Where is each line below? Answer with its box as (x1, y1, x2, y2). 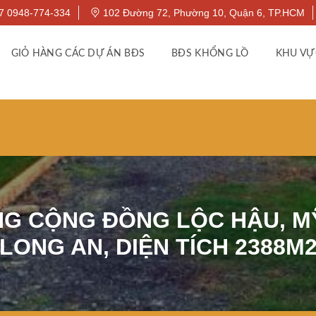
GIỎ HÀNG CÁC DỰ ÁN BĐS (11, 49, 145, 59)
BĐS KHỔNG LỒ (171, 49, 249, 59)
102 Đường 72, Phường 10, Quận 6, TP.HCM (100, 7, 305, 18)
